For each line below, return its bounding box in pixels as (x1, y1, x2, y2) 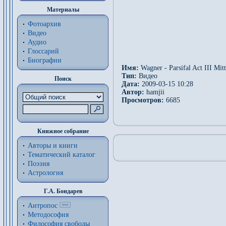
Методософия (28, 211, 69, 218)
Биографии (28, 56, 62, 64)
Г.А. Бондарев (43, 188, 82, 195)
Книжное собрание (37, 128, 89, 135)
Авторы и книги (28, 142, 78, 149)
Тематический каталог (28, 151, 95, 158)
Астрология (28, 169, 63, 177)
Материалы (46, 6, 79, 13)
